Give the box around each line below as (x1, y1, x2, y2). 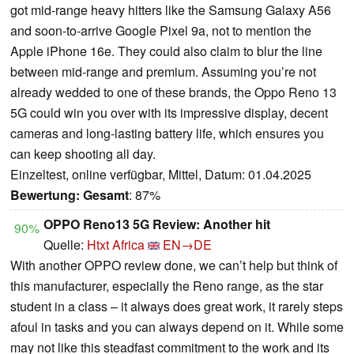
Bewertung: (10, 185, 80, 204)
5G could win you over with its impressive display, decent (10, 103, 328, 122)
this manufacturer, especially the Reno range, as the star (10, 276, 323, 295)
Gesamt (83, 185, 129, 204)
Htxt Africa (87, 235, 145, 254)
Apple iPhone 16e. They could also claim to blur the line (10, 41, 322, 60)
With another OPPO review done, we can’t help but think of (10, 255, 337, 274)
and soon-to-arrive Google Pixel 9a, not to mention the (10, 21, 311, 40)
